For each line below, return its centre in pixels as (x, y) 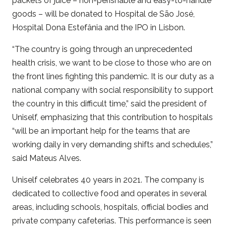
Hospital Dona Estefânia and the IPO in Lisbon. (99, 27)
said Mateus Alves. (47, 158)
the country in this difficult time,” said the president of (109, 103)
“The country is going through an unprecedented (102, 49)
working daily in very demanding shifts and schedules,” (112, 144)
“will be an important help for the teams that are (101, 131)
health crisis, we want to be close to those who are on (112, 63)
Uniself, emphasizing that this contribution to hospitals (112, 117)
